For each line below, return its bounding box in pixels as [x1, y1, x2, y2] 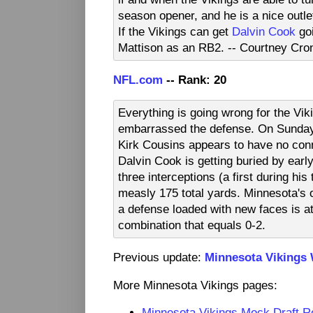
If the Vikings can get [118, 24, 232, 38]
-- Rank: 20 [163, 73, 226, 87]
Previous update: [113, 251, 205, 264]
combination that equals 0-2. [118, 218, 265, 231]
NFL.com [113, 73, 163, 87]
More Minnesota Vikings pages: [113, 278, 277, 291]
